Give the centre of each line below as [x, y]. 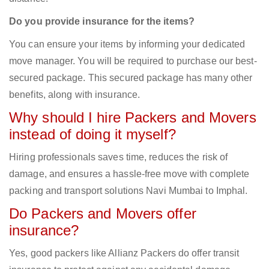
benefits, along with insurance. [75, 95]
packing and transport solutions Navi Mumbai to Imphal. [128, 191]
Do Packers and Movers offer [103, 214]
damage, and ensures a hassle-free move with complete [129, 174]
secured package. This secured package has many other [131, 78]
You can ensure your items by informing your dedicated [127, 44]
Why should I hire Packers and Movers [133, 118]
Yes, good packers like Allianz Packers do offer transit [124, 253]
